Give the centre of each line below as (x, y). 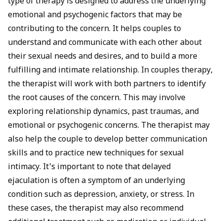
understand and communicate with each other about (105, 43)
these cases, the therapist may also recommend (96, 209)
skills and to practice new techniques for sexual (96, 154)
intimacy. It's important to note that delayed (89, 168)
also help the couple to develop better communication (108, 140)
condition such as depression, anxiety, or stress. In (101, 195)
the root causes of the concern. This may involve (97, 99)
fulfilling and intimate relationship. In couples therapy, (110, 71)
